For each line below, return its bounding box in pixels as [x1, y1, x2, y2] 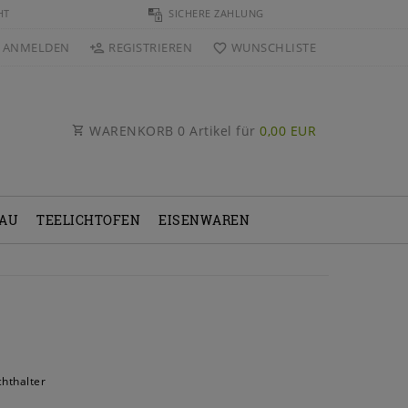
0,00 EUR [260, 122, 316, 140]
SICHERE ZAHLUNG [165, 6, 264, 20]
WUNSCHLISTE [230, 38, 316, 56]
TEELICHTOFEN [36, 211, 140, 229]
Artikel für [185, 122, 260, 140]
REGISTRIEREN [108, 38, 193, 56]
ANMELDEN [2, 38, 70, 56]
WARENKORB [85, 122, 178, 140]
